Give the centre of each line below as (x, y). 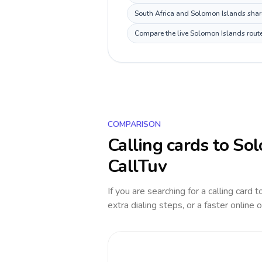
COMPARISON (134, 124)
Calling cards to (170, 145)
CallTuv (137, 166)
